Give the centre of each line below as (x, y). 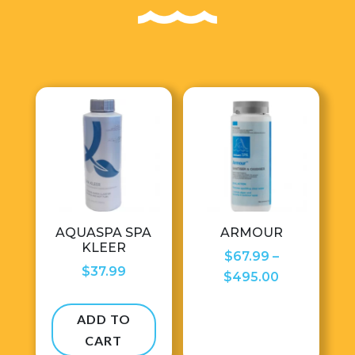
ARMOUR (251, 233)
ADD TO (103, 319)
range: (299, 297)
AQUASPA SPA (104, 233)
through (305, 338)
